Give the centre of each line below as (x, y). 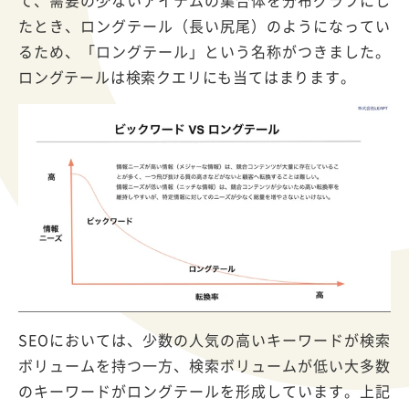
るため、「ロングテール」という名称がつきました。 (204, 51)
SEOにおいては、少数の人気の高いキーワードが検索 (204, 340)
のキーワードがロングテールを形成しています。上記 (204, 391)
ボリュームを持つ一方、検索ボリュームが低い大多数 (204, 366)
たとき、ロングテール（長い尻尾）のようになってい (204, 25)
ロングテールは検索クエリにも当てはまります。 (187, 76)
